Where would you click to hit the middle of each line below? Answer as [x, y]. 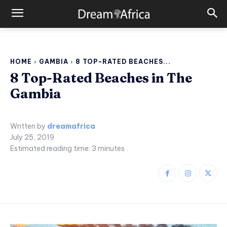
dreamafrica [71, 126]
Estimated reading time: [51, 149]
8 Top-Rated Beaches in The [101, 78]
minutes [110, 149]
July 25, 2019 [32, 138]
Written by [28, 126]
